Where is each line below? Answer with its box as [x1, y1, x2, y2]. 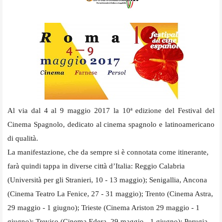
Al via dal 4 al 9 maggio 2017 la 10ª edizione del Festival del [7, 106, 215, 114]
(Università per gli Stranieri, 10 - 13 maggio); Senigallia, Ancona [7, 175, 207, 184]
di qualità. [7, 134, 38, 142]
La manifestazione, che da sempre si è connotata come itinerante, [7, 148, 209, 156]
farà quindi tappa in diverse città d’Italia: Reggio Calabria [7, 162, 185, 170]
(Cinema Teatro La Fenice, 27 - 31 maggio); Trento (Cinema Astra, [7, 189, 213, 198]
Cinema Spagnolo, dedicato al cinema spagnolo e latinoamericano [7, 120, 215, 128]
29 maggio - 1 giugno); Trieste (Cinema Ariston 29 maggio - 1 [7, 203, 200, 212]
